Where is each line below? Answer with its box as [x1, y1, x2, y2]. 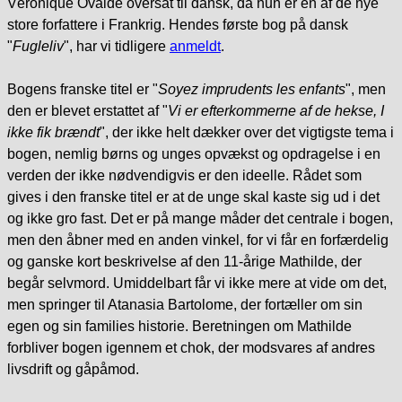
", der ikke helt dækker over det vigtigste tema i [100, 125, 394, 141]
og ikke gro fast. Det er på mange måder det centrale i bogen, [7, 211, 393, 227]
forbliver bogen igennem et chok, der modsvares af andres [7, 340, 375, 356]
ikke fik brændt [7, 125, 100, 141]
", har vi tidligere [64, 39, 170, 55]
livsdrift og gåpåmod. [7, 362, 139, 378]
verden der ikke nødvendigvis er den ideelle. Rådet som [7, 168, 362, 184]
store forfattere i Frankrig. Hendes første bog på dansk [7, 17, 348, 33]
